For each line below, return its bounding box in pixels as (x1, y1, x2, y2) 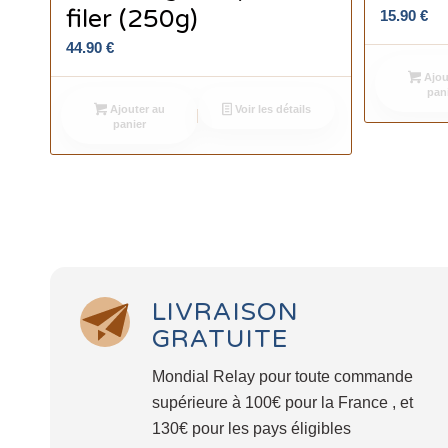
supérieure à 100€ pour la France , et (152, 393, 413, 411)
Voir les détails (231, 102, 311, 115)
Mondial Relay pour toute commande (152, 367, 413, 385)
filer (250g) (66, 3, 198, 34)
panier (113, 117, 147, 130)
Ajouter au (106, 102, 165, 115)
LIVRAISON (152, 296, 299, 327)
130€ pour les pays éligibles (152, 419, 351, 437)
